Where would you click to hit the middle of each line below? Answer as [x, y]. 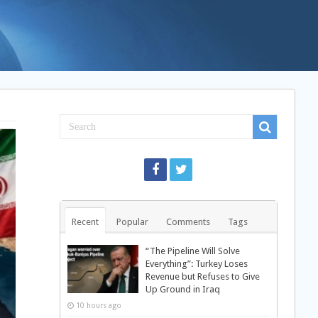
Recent [85, 222]
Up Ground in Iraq [182, 289]
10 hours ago [98, 305]
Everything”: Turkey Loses [196, 264]
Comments [188, 222]
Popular [132, 222]
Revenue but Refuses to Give [202, 276]
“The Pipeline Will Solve [192, 251]
